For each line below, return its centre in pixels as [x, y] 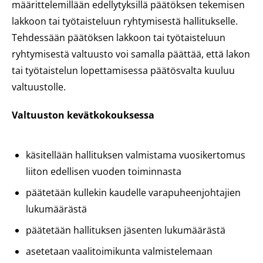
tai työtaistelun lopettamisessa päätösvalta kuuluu [123, 70]
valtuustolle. [39, 87]
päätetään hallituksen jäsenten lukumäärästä [126, 230]
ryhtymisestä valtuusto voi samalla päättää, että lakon [131, 54]
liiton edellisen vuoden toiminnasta [104, 171]
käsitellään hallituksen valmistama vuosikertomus [136, 155]
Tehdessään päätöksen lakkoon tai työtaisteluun [119, 38]
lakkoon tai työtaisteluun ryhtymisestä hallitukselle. [125, 21]
